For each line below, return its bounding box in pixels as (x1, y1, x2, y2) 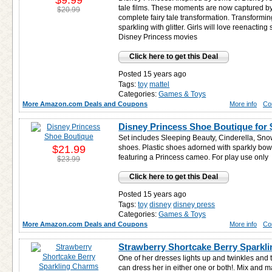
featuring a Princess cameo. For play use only (118, 153, 269, 161)
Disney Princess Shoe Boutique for (118, 121, 270, 132)
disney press (173, 200, 216, 209)
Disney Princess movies (118, 33, 198, 41)
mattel (149, 80, 170, 89)
